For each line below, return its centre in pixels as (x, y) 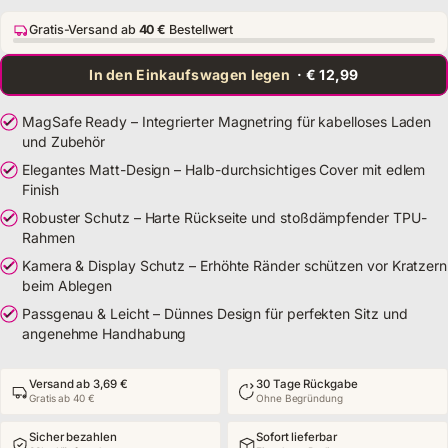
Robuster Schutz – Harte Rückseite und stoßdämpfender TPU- (224, 217)
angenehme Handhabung (104, 333)
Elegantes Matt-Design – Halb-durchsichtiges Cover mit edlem (224, 169)
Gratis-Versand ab (84, 29)
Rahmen (48, 237)
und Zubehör (64, 141)
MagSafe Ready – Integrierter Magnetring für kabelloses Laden (227, 121)
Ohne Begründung (299, 398)
